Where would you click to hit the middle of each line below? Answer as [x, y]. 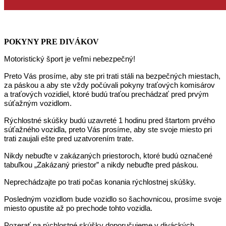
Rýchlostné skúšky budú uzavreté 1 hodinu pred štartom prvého [109, 120]
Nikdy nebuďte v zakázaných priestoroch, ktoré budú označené [108, 156]
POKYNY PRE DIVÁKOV [51, 41]
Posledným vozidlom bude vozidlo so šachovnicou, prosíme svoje [113, 199]
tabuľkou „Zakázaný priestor [50, 165]
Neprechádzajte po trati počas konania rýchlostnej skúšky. [100, 182]
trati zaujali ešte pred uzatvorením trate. [69, 138]
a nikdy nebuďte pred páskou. [149, 165]
